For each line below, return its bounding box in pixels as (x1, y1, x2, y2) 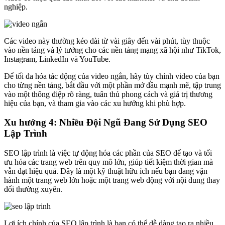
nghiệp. (4, 2, 28, 11)
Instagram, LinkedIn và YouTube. (4, 54, 110, 63)
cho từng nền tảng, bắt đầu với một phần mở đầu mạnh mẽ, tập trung (4, 80, 221, 89)
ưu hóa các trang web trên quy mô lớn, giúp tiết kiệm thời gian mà (4, 158, 213, 167)
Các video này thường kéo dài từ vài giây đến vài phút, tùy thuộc (4, 36, 210, 45)
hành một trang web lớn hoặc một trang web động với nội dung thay (4, 176, 220, 185)
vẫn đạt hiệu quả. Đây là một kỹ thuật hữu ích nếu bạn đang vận (4, 167, 207, 176)
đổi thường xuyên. (4, 185, 62, 194)
